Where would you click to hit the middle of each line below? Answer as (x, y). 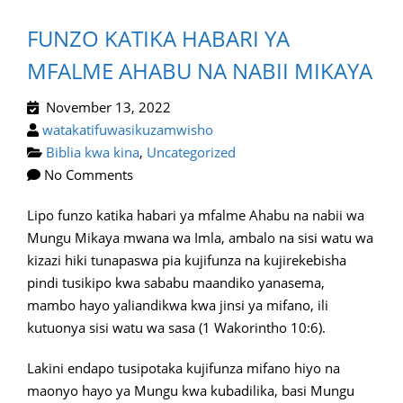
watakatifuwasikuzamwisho (128, 130)
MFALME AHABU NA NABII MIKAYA (200, 71)
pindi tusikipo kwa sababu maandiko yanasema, (176, 282)
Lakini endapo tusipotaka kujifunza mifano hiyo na (184, 368)
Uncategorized (191, 152)
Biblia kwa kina (93, 152)
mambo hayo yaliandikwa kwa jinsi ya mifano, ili (178, 305)
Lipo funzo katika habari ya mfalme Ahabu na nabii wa (196, 215)
